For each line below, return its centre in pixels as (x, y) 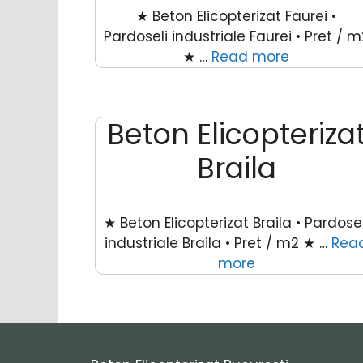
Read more (251, 56)
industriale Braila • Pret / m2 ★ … (218, 243)
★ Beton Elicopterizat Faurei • (237, 16)
